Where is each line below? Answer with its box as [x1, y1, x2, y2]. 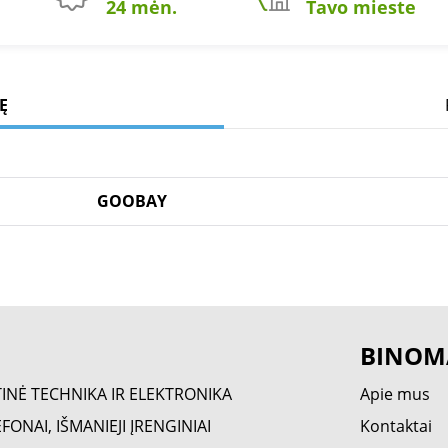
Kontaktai [360, 415, 433, 437]
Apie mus [360, 383, 431, 405]
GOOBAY [97, 190, 167, 212]
